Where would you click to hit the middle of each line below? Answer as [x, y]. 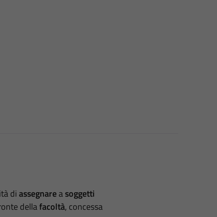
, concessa [84, 206]
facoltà [52, 206]
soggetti [79, 193]
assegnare [38, 193]
